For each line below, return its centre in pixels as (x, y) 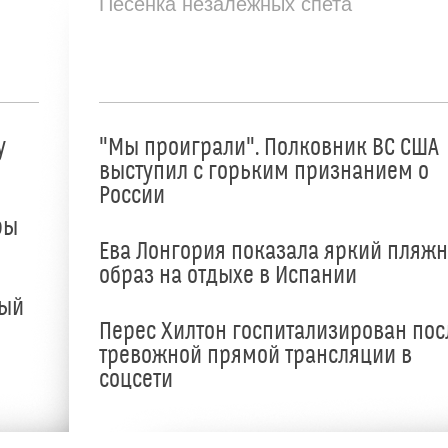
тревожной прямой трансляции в (255, 356)
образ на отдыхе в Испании (228, 275)
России (132, 195)
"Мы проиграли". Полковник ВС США (269, 147)
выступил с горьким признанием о (264, 171)
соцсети (136, 380)
